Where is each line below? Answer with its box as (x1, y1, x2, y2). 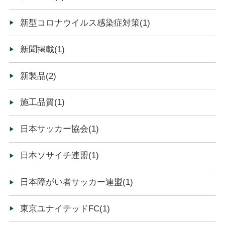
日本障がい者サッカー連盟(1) (20, 177, 134, 187)
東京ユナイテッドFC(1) (20, 203, 110, 213)
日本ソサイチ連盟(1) (20, 151, 99, 161)
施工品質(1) (20, 97, 65, 107)
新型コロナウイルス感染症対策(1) (20, 18, 151, 28)
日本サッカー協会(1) (20, 124, 99, 134)
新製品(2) (20, 71, 57, 81)
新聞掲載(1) (20, 44, 65, 54)
